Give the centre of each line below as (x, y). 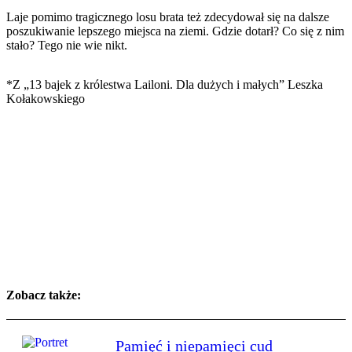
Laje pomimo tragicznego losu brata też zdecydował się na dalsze (168, 16)
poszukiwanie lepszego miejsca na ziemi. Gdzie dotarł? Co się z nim (175, 31)
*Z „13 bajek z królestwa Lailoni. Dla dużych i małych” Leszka (165, 84)
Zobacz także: (44, 295)
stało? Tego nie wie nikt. (67, 45)
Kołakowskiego (46, 98)
